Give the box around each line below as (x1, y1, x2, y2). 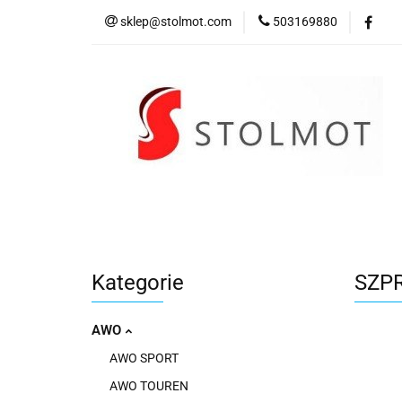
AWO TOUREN (109, 379, 188, 393)
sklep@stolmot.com (120, 14, 232, 29)
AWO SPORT (109, 351, 179, 365)
